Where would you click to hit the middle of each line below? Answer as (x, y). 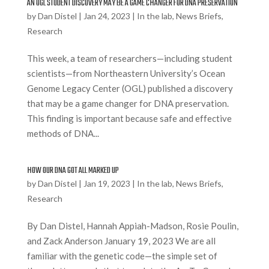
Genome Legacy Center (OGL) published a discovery (130, 89)
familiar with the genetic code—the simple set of (122, 256)
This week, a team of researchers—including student (129, 59)
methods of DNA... (63, 134)
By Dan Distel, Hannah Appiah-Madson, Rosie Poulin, (132, 226)
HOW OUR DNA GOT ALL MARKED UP (73, 171)
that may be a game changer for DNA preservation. (128, 104)
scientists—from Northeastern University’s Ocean (126, 74)
